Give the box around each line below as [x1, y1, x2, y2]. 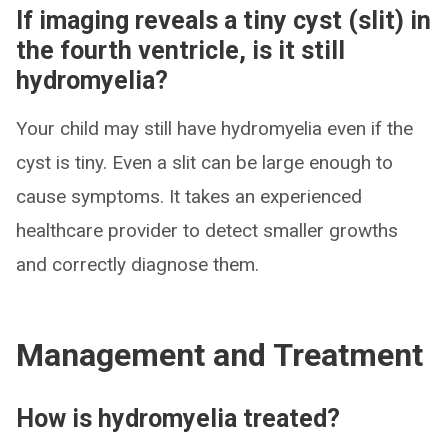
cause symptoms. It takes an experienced [16, 185, 362, 208]
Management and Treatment [16, 336, 423, 374]
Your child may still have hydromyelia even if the [16, 117, 413, 140]
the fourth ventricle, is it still [16, 36, 345, 65]
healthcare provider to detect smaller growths [16, 219, 398, 242]
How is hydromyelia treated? [16, 404, 340, 433]
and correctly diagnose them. [16, 253, 259, 276]
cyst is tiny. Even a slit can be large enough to [16, 151, 393, 174]
